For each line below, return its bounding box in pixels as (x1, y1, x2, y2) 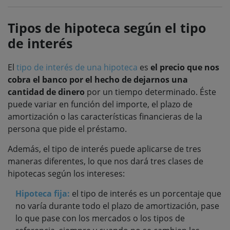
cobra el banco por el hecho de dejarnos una (8, 73, 188, 85)
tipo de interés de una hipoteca (16, 61, 138, 73)
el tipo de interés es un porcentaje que (72, 187, 221, 199)
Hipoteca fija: (15, 187, 70, 199)
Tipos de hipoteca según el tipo (8, 18, 206, 36)
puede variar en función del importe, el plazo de (8, 98, 193, 110)
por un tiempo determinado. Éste (85, 86, 216, 98)
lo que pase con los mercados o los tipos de (15, 212, 185, 224)
